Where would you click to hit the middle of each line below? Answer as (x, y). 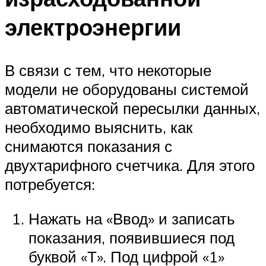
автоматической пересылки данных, (132, 108)
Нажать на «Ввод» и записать (132, 218)
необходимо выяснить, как (99, 127)
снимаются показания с (88, 146)
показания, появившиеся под (132, 237)
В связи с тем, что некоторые (108, 70)
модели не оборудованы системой (127, 89)
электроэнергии (93, 27)
